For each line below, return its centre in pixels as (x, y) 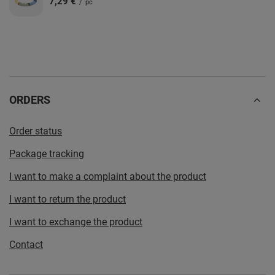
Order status (36, 131)
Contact (26, 244)
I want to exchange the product (76, 222)
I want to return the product (68, 199)
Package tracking (47, 153)
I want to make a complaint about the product (108, 176)
